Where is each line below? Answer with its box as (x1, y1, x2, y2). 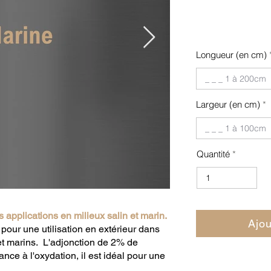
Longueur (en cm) (196, 49, 267, 60)
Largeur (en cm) (196, 99, 260, 110)
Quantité (197, 148, 230, 160)
